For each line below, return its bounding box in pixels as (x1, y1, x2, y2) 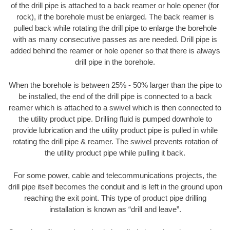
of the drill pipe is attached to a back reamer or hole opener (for (11, 1, 219, 10)
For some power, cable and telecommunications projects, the (13, 171, 217, 180)
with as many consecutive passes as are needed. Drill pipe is (13, 35, 217, 44)
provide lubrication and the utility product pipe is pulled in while (12, 125, 218, 135)
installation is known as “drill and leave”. (49, 205, 181, 214)
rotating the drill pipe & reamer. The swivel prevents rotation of (12, 137, 218, 146)
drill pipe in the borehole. (75, 57, 155, 67)
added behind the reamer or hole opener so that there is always (10, 46, 220, 55)
